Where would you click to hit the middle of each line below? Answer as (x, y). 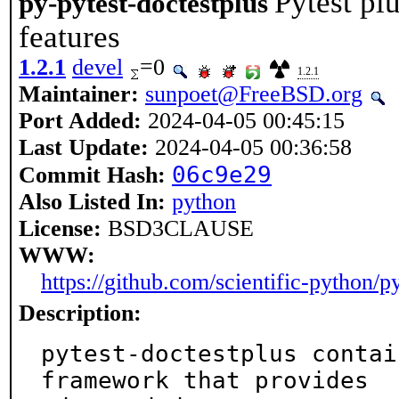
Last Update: (84, 147)
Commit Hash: (92, 175)
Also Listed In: (92, 202)
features (69, 37)
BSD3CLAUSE (178, 228)
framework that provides (205, 380)
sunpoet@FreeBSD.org (254, 94)
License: (60, 228)
